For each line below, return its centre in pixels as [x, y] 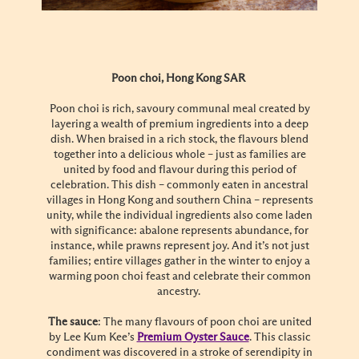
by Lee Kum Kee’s [93, 338]
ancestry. [179, 292]
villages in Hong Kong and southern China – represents [179, 201]
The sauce [73, 323]
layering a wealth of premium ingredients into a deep [179, 125]
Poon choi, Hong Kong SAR [179, 79]
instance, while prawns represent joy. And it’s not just [179, 246]
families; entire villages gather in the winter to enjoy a [179, 262]
